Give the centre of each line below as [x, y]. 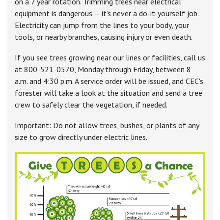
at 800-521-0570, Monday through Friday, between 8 [103, 69]
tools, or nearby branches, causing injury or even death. [104, 37]
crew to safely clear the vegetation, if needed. [92, 105]
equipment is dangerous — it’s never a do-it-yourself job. [107, 14]
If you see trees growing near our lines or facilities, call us [110, 58]
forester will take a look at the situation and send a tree [109, 93]
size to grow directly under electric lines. [81, 137]
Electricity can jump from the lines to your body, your [102, 25]
